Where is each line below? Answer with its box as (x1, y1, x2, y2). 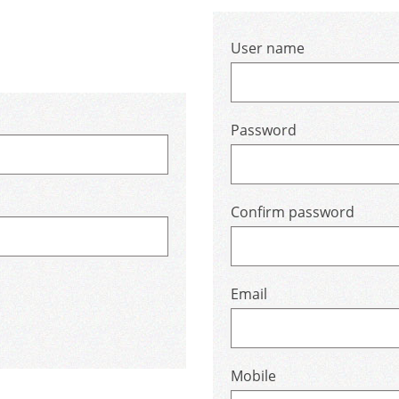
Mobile (231, 366, 276, 386)
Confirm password (231, 202, 354, 222)
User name (231, 38, 305, 58)
